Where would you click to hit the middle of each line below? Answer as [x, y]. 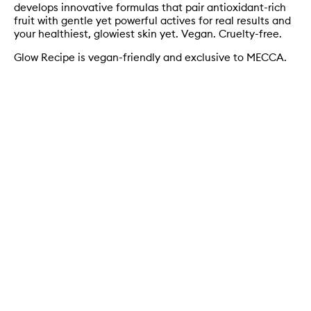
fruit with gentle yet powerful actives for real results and [152, 20]
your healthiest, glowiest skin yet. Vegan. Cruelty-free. [148, 33]
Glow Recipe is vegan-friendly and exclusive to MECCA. [150, 57]
